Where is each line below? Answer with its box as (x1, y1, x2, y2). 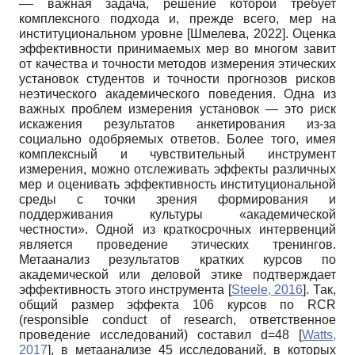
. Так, (306, 282, 337, 296)
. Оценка (284, 26, 336, 40)
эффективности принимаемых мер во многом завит (19, 41, 336, 55)
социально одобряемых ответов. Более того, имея (19, 132, 336, 146)
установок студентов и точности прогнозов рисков (19, 71, 336, 86)
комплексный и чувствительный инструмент (19, 147, 336, 161)
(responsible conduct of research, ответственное (19, 312, 336, 326)
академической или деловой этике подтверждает (19, 267, 336, 281)
